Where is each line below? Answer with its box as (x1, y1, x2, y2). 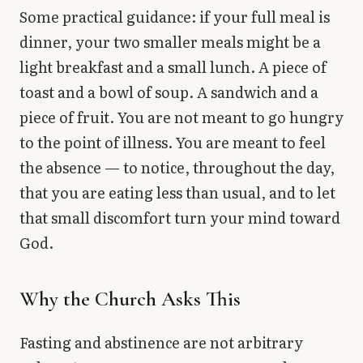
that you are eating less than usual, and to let (19, 181, 335, 203)
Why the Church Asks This (19, 285, 241, 311)
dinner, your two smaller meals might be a (19, 30, 321, 53)
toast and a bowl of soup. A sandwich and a (19, 80, 318, 103)
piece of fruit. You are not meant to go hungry (19, 105, 344, 128)
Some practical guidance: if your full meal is (19, 5, 330, 28)
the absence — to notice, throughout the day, (19, 156, 335, 178)
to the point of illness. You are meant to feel (19, 130, 326, 153)
